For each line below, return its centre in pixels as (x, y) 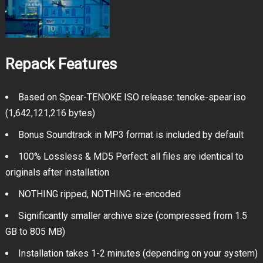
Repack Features (61, 64)
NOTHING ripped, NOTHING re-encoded (99, 194)
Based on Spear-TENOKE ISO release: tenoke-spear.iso (132, 97)
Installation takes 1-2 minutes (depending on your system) (138, 254)
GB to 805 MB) (35, 232)
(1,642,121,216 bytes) (50, 113)
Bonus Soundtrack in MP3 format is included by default (131, 135)
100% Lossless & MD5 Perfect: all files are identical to (131, 157)
